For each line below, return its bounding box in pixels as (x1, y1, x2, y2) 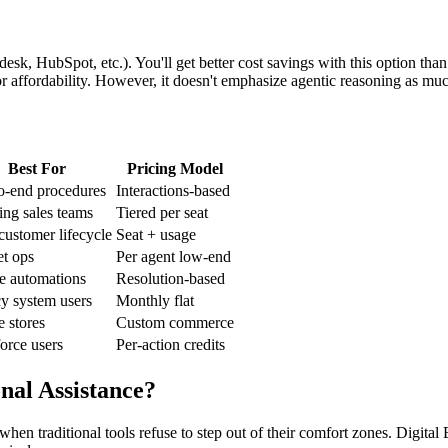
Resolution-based (116, 270, 225, 288)
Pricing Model (127, 160, 223, 178)
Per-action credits (116, 336, 225, 354)
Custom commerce (116, 314, 234, 332)
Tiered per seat (116, 204, 208, 222)
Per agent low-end (116, 248, 231, 266)
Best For (8, 160, 66, 178)
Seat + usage (116, 226, 196, 244)
